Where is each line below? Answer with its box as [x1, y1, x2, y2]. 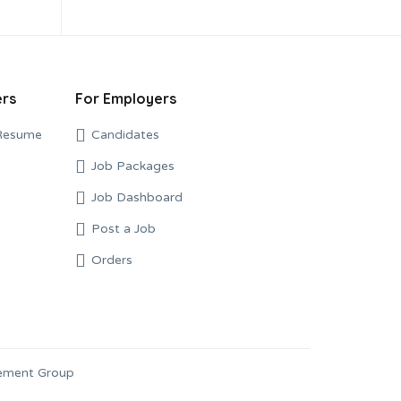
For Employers [74, 89, 176, 107]
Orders [90, 252, 132, 268]
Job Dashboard [90, 189, 183, 205]
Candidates [90, 126, 159, 142]
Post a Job [90, 220, 156, 236]
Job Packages [90, 158, 175, 174]
